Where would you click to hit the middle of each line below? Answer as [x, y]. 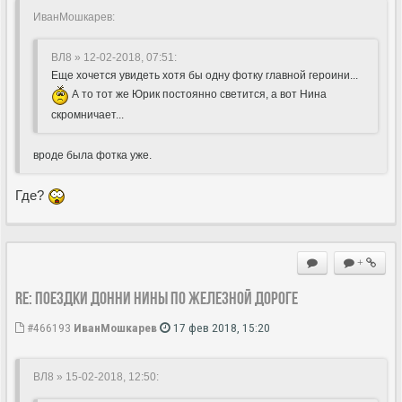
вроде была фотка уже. [92, 155]
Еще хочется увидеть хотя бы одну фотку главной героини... [205, 75]
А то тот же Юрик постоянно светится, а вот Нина [198, 95]
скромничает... [87, 114]
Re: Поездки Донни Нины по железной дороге [157, 298]
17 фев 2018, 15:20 [220, 328]
